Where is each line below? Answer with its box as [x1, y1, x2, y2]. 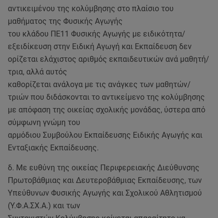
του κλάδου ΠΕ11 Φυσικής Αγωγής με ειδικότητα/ [8, 29, 185, 38]
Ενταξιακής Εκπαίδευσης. [8, 143, 99, 152]
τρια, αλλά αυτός [8, 67, 67, 76]
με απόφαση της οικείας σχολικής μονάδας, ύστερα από [8, 105, 205, 114]
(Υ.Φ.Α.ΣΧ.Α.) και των [8, 201, 80, 210]
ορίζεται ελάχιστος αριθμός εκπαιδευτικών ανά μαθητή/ [8, 54, 209, 64]
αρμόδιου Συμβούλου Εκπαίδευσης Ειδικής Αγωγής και [8, 130, 202, 140]
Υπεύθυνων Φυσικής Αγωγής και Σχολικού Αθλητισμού [8, 188, 202, 198]
